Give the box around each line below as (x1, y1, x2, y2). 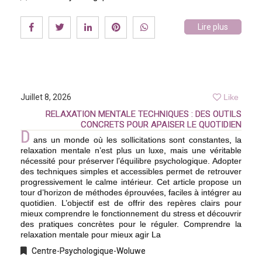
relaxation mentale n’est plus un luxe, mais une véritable (20, 145, 242, 155)
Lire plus (198, 22, 228, 32)
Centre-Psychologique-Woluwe (30, 246, 146, 256)
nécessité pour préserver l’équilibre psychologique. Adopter (20, 156, 242, 166)
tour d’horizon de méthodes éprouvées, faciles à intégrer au (20, 187, 242, 197)
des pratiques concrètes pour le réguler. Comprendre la (20, 219, 242, 229)
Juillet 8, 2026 (20, 92, 71, 102)
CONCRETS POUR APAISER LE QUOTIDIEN (81, 119, 242, 130)
